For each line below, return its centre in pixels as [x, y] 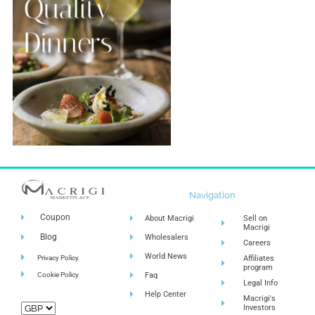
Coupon [56, 218]
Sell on [255, 219]
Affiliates [258, 259]
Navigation [212, 195]
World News [166, 257]
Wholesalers [167, 238]
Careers [257, 243]
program [258, 268]
